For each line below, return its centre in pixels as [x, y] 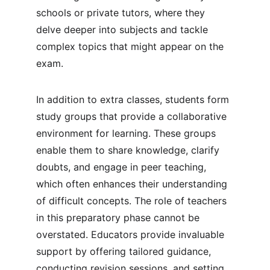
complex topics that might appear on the [131, 46]
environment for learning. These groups [127, 133]
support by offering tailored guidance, [125, 251]
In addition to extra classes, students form [134, 99]
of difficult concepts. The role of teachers [133, 201]
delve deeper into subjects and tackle [124, 30]
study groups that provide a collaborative [133, 116]
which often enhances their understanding [133, 184]
